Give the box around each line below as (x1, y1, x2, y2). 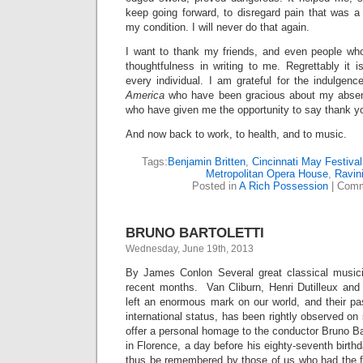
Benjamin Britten (168, 156, 246, 168)
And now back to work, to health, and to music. (126, 128, 347, 140)
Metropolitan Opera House (206, 168, 328, 180)
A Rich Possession (239, 180, 328, 192)
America (126, 89, 169, 101)
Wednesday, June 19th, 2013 (126, 243, 254, 254)
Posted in (192, 180, 239, 192)
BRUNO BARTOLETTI (126, 224, 264, 241)
